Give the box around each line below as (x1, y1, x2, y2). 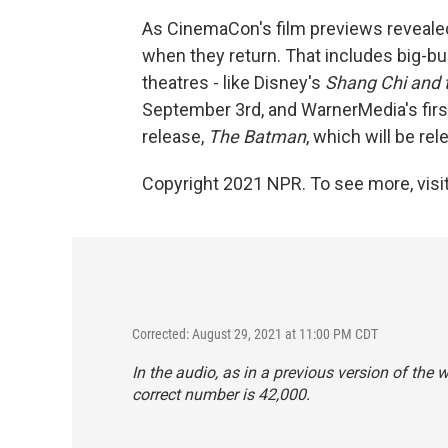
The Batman (208, 126, 306, 148)
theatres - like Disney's (142, 72, 325, 94)
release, (142, 126, 208, 148)
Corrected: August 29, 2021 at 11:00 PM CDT (132, 326, 378, 343)
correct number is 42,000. (132, 385, 310, 405)
